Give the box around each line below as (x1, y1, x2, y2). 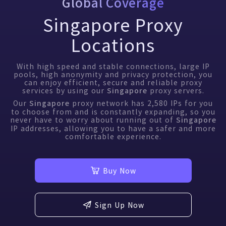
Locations (71, 32, 155, 58)
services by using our (22, 85, 107, 95)
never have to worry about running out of (10, 115, 176, 125)
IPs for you (168, 98, 213, 108)
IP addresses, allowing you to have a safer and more (10, 123, 216, 133)
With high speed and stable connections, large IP (16, 61, 210, 71)
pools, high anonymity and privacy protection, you (14, 69, 212, 79)
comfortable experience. (65, 131, 161, 141)
